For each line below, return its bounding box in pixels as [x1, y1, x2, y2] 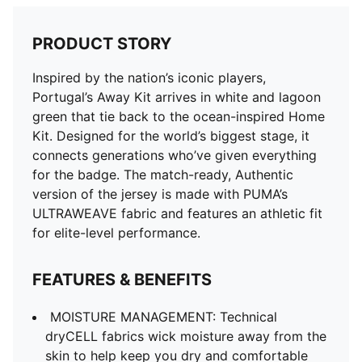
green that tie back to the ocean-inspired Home [32, 108, 325, 124]
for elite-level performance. [32, 225, 200, 241]
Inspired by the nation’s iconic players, [32, 69, 266, 86]
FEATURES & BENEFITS [32, 270, 212, 289]
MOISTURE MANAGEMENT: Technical [50, 309, 277, 325]
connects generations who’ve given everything [32, 147, 317, 163]
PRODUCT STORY [32, 34, 171, 53]
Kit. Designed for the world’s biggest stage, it [32, 128, 309, 144]
